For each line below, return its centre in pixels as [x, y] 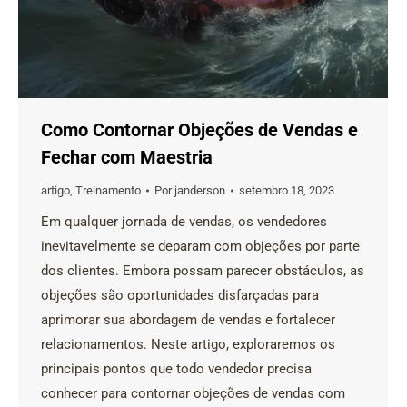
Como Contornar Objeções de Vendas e [199, 130]
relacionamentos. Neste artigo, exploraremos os [188, 344]
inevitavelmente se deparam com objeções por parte [200, 246]
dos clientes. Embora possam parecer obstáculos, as [203, 271]
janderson [200, 190]
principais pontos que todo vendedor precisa [176, 369]
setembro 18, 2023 [287, 190]
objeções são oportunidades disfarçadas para [180, 295]
